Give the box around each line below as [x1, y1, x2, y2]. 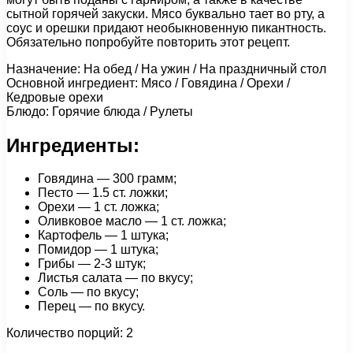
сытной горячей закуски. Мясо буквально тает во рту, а [6, 6, 325, 20]
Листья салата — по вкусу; [38, 271, 193, 285]
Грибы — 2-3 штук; [38, 257, 146, 271]
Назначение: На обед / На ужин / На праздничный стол [6, 61, 326, 76]
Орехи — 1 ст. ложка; [38, 200, 159, 214]
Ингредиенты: [6, 134, 139, 156]
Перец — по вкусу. [38, 299, 145, 314]
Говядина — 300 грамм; [38, 172, 176, 186]
